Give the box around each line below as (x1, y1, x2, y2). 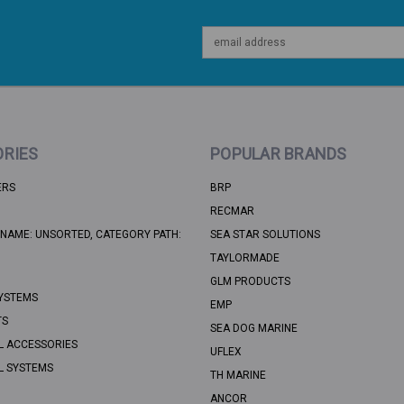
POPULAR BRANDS (210, 144, 347, 164)
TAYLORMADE (210, 252, 280, 265)
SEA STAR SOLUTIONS (210, 228, 320, 242)
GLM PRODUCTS (210, 275, 290, 289)
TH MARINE (210, 369, 266, 382)
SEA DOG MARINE (210, 322, 298, 335)
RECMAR (210, 205, 254, 218)
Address (202, 44, 244, 58)
